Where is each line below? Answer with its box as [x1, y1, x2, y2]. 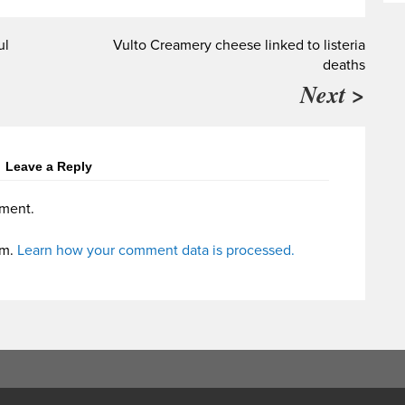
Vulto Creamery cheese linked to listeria [113, 36, 365, 55]
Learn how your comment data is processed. [17, 241, 295, 260]
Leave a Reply [5, 159, 92, 174]
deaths [323, 56, 365, 75]
